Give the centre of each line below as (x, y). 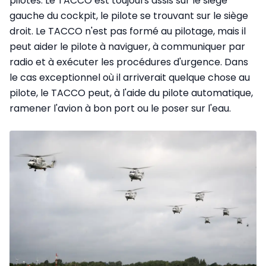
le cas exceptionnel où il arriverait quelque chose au (130, 77)
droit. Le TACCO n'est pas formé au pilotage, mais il (128, 31)
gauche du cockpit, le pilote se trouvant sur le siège (129, 15)
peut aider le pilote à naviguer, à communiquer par (127, 46)
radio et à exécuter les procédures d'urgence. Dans (129, 62)
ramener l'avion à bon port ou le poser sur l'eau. (120, 108)
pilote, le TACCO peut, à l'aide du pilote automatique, (131, 93)
